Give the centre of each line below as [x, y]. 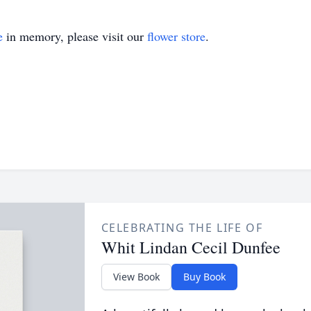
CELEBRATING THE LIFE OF [182, 228]
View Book [136, 277]
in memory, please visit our [75, 36]
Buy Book [204, 277]
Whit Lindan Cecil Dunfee [191, 247]
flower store [176, 36]
